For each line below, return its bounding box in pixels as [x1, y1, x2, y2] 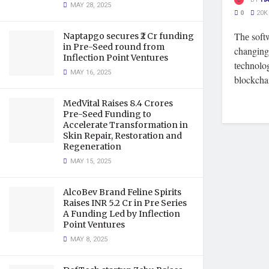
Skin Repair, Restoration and [63, 130, 182, 141]
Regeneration [63, 141, 121, 152]
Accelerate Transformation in [63, 119, 188, 130]
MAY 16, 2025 [68, 67, 111, 77]
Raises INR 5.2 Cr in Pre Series [63, 198, 187, 208]
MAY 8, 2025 [68, 234, 107, 244]
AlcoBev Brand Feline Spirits [63, 187, 181, 198]
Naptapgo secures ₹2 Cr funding [63, 31, 194, 41]
